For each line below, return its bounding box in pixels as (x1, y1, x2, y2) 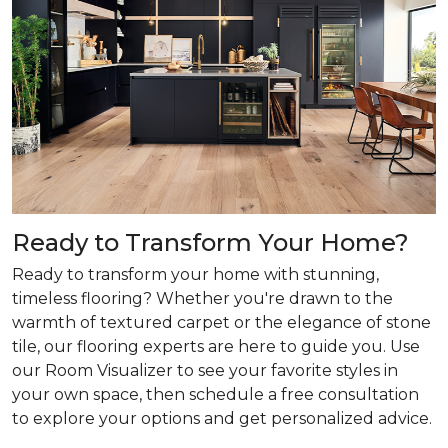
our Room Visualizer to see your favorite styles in (12, 361, 398, 380)
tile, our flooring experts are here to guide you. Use (12, 337, 420, 356)
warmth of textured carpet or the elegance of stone (12, 313, 431, 332)
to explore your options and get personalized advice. (12, 409, 432, 428)
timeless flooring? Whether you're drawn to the (12, 289, 393, 308)
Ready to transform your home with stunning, (12, 265, 379, 284)
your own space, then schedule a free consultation (12, 385, 419, 404)
